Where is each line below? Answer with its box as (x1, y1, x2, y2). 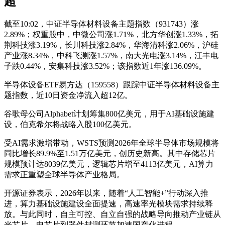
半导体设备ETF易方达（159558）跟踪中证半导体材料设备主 (4, 80, 219, 89)
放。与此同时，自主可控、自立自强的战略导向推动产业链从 (4, 209, 221, 218)
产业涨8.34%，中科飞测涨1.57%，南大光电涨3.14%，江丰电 (4, 51, 218, 60)
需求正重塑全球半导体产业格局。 (4, 170, 125, 179)
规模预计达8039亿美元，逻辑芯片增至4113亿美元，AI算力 (4, 159, 213, 168)
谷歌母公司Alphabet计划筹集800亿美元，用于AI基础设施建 (4, 109, 214, 118)
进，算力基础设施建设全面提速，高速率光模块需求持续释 (4, 199, 213, 208)
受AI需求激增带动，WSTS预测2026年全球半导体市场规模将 (4, 138, 219, 147)
